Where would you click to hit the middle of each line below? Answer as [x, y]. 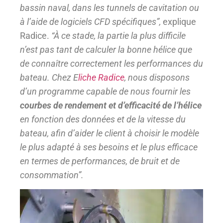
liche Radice [101, 78]
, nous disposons [157, 78]
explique [178, 22]
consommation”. [52, 175]
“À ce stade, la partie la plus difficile [118, 36]
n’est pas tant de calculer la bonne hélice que [106, 50]
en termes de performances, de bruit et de [100, 161]
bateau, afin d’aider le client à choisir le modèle [110, 133]
